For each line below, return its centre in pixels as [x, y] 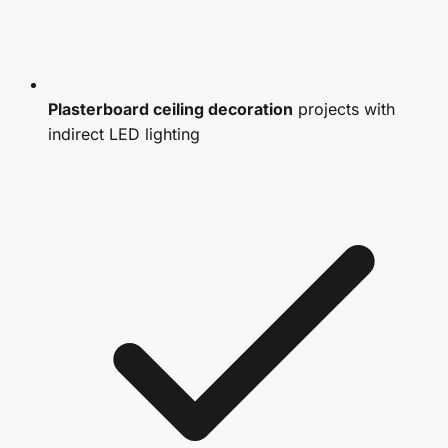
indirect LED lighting [124, 134]
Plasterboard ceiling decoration [170, 109]
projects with [344, 109]
